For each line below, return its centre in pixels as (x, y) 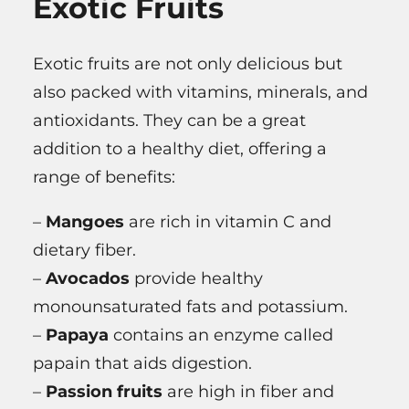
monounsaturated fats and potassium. (190, 307)
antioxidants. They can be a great (169, 121)
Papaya (77, 336)
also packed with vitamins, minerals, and (200, 93)
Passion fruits (104, 392)
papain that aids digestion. (142, 364)
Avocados (88, 279)
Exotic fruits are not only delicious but (188, 64)
